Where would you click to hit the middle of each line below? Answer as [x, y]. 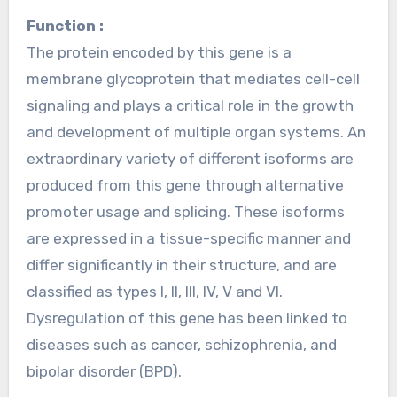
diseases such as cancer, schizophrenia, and [181, 344]
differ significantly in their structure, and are [181, 265]
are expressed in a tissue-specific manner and [188, 238]
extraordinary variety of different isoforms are [190, 158]
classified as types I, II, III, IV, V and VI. [154, 291]
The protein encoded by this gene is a [159, 52]
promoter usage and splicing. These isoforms [185, 211]
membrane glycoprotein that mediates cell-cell [193, 78]
